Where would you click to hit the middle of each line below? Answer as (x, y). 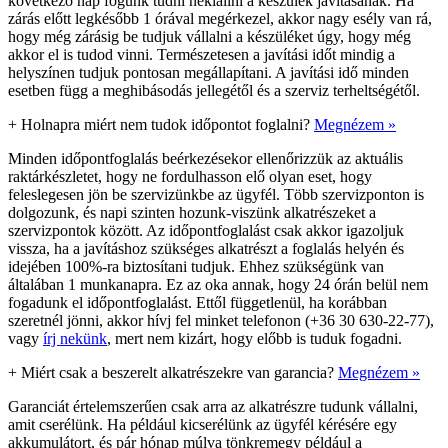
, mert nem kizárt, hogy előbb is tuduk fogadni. (254, 338)
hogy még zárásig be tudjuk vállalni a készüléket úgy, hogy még (209, 36)
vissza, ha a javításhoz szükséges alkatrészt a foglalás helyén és (206, 248)
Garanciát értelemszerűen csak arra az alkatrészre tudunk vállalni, (213, 406)
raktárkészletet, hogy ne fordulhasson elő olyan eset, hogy (190, 176)
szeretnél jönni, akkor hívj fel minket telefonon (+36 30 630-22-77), (221, 320)
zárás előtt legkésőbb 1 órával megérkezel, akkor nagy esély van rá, (220, 18)
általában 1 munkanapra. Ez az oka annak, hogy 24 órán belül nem (218, 284)
